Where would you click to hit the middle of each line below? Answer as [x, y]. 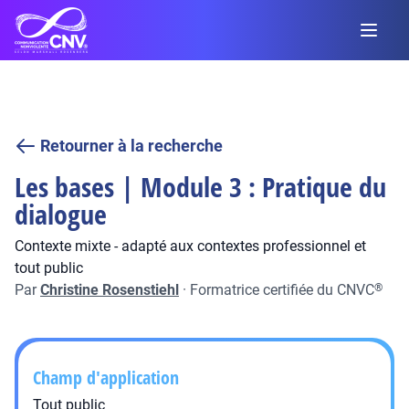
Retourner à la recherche [131, 146]
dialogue [61, 214]
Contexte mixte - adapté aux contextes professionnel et [190, 246]
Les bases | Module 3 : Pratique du [200, 187]
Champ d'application [106, 378]
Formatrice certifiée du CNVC [282, 290]
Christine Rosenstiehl [110, 290]
